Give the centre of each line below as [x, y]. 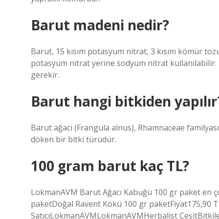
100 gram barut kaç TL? [110, 166]
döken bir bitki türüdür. [74, 139]
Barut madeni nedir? [100, 25]
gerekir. [45, 75]
